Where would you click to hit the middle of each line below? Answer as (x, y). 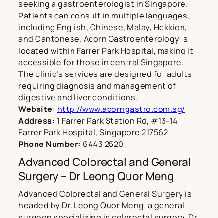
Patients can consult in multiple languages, (104, 16)
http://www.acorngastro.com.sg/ (121, 109)
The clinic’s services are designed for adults (105, 74)
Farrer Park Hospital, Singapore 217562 (93, 133)
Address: (37, 121)
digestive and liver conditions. (78, 98)
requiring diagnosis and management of (97, 86)
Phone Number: (50, 144)
